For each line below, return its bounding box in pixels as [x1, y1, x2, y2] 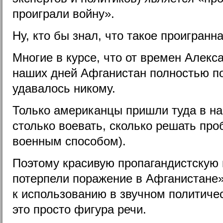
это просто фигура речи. [12, 202, 146, 216]
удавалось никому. [12, 81, 115, 95]
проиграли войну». [12, 6, 114, 20]
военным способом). [12, 134, 126, 148]
